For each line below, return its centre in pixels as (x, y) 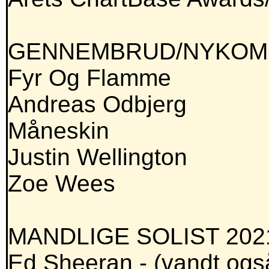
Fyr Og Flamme (89, 78)
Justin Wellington (98, 157)
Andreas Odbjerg (97, 104)
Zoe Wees (62, 184)
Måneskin (59, 131)
